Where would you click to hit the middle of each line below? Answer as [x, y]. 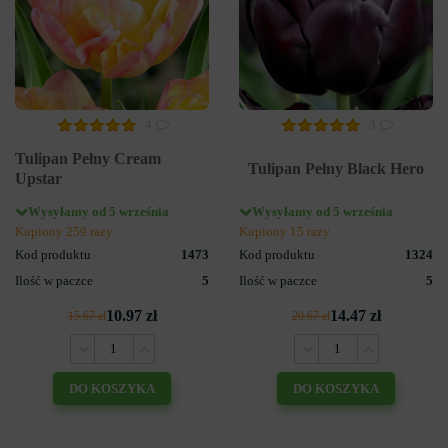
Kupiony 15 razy [284, 231]
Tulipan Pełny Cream [88, 158]
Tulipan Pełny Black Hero [336, 168]
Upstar [38, 178]
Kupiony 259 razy [64, 231]
